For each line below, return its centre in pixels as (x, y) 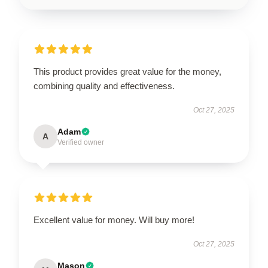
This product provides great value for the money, (127, 71)
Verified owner (81, 142)
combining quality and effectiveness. (104, 86)
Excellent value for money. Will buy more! (114, 220)
